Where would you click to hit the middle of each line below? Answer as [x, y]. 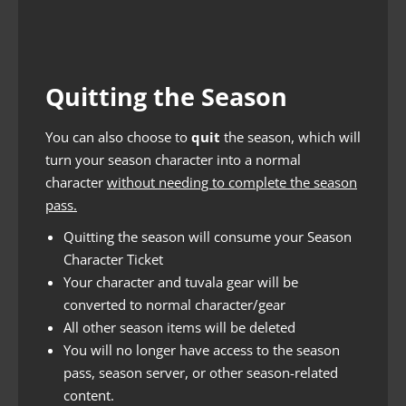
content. [89, 395]
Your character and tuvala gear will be [181, 281]
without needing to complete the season [232, 182]
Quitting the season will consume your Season [208, 236]
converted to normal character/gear [174, 304]
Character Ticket [113, 259]
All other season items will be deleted [179, 327]
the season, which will [290, 136]
